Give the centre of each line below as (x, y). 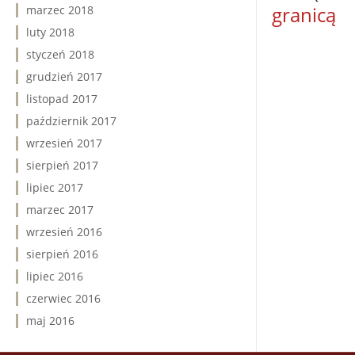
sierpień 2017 (62, 165)
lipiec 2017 (55, 187)
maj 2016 (50, 321)
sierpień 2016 (62, 254)
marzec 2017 (60, 210)
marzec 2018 (60, 10)
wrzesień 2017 (64, 143)
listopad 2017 (62, 99)
